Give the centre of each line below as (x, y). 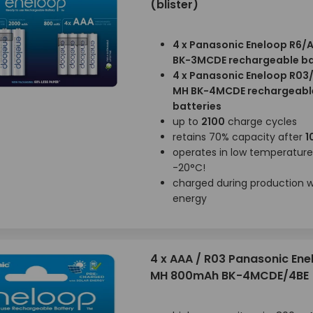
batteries (197, 106)
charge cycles (261, 122)
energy (189, 198)
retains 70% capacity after (239, 137)
